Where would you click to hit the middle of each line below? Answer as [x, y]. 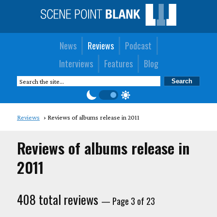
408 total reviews [59, 199]
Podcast [138, 45]
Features [118, 63]
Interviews [76, 63]
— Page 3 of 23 [128, 201]
